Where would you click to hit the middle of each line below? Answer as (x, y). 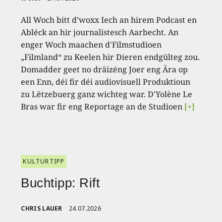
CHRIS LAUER (42, 208)
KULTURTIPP (44, 161)
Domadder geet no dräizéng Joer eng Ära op (105, 69)
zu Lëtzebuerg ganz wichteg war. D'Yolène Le (107, 94)
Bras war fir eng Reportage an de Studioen (103, 106)
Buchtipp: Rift (60, 183)
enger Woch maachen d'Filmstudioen (91, 44)
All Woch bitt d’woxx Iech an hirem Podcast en (109, 20)
